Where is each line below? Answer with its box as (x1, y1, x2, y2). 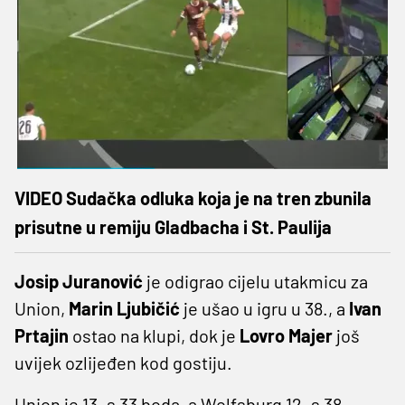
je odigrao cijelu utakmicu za (146, 269, 368, 292)
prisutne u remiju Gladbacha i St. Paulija (14, 215, 332, 238)
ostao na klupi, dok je (69, 324, 236, 346)
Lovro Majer (236, 324, 333, 346)
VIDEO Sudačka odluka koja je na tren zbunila (14, 186, 372, 209)
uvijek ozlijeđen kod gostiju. (14, 351, 232, 373)
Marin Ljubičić (69, 297, 184, 319)
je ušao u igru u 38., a (184, 297, 349, 319)
